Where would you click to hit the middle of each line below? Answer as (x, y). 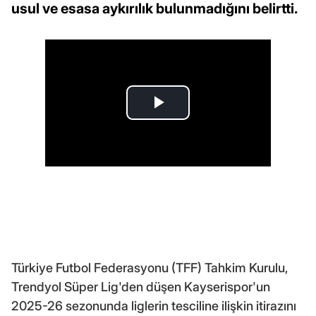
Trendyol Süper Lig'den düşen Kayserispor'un (141, 286)
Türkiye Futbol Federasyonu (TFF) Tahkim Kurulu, (150, 267)
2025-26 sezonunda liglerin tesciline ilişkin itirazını (154, 305)
